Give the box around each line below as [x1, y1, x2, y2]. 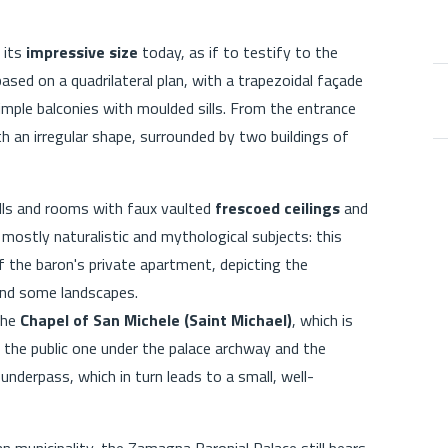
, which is [292, 307, 353, 332]
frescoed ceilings [215, 195, 340, 220]
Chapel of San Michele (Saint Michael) [20, 307, 292, 332]
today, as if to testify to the [138, 39, 338, 64]
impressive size [26, 39, 138, 64]
